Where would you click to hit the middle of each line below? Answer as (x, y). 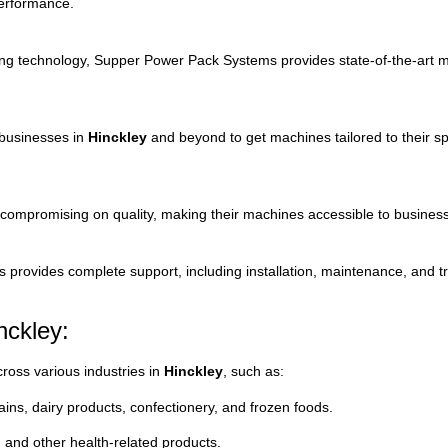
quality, (137, 214)
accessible (343, 214)
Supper (119, 59)
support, (158, 270)
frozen (272, 406)
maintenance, (366, 270)
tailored (360, 137)
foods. (313, 406)
